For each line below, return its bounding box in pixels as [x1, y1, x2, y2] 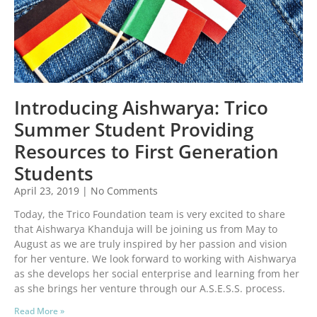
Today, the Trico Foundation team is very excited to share [14, 207, 285, 221]
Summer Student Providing [14, 117, 253, 143]
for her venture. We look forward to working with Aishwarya [14, 252, 296, 266]
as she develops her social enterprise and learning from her [14, 267, 299, 281]
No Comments [88, 184, 158, 198]
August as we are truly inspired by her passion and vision [14, 237, 287, 251]
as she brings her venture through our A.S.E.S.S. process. [14, 282, 285, 296]
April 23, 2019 [14, 184, 82, 198]
